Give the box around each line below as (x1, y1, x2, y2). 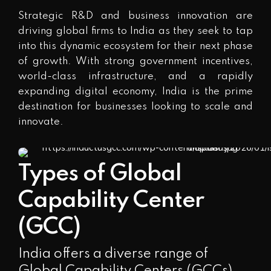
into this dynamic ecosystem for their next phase (18, 41, 253, 51)
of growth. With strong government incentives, (18, 56, 253, 67)
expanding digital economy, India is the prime (18, 86, 253, 97)
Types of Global (18, 162, 181, 186)
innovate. (18, 116, 64, 127)
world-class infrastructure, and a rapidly (18, 71, 253, 82)
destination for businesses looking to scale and (18, 101, 253, 112)
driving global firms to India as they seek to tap (18, 25, 253, 36)
